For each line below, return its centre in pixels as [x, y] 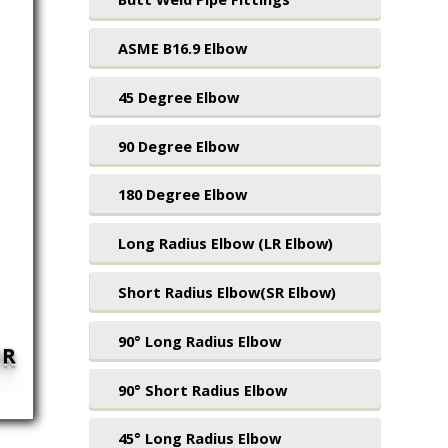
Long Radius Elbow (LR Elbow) [225, 243]
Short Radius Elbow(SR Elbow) [226, 292]
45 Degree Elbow [178, 96]
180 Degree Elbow [182, 194]
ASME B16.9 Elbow [182, 48]
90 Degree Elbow [178, 145]
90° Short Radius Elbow [202, 389]
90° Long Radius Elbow [199, 340]
